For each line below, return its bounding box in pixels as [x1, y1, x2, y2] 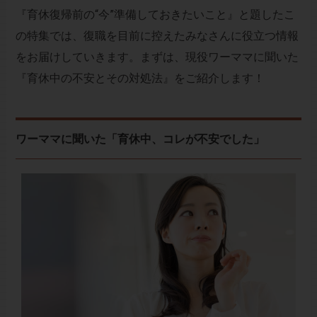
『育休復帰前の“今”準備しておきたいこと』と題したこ [15, 7, 295, 21]
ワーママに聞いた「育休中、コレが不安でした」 [15, 132, 265, 146]
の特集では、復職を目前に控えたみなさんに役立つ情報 [15, 28, 299, 42]
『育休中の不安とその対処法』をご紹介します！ [15, 71, 265, 85]
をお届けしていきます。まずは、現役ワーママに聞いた [15, 50, 299, 64]
